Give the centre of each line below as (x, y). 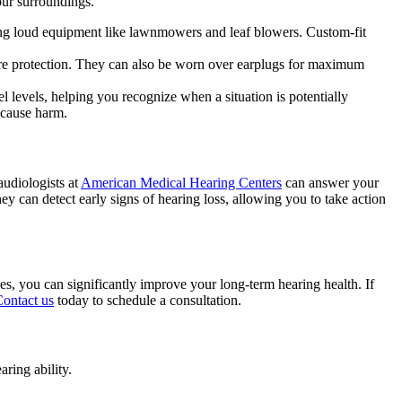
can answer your (330, 182)
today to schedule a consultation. (148, 300)
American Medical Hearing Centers (181, 182)
